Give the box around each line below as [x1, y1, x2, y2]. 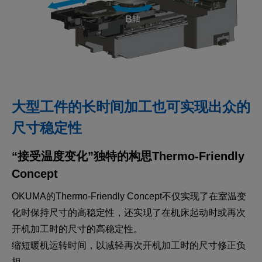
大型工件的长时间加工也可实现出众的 [12, 98, 250, 115]
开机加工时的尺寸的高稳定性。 [12, 223, 143, 234]
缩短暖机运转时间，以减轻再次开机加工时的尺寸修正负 [12, 240, 246, 250]
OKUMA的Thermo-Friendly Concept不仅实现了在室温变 [12, 191, 246, 201]
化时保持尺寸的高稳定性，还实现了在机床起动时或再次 [12, 207, 246, 218]
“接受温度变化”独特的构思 [12, 149, 152, 163]
